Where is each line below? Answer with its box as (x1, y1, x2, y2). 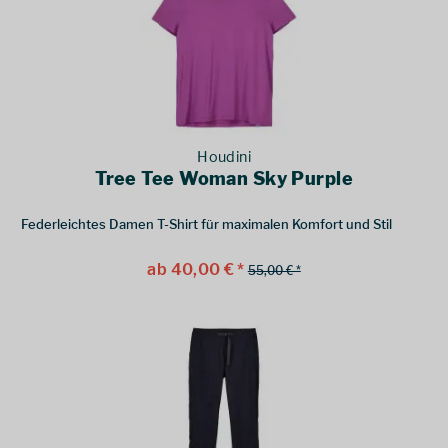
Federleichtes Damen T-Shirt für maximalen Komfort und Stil (21, 215, 393, 232)
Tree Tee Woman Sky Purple (95, 167, 353, 189)
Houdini (197, 147, 252, 166)
